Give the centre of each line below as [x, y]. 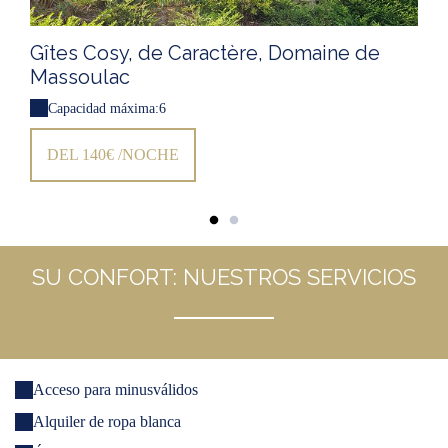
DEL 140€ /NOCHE [113, 154]
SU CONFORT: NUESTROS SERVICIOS [224, 277]
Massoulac [80, 76]
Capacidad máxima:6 [107, 108]
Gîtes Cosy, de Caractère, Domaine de [205, 52]
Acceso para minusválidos [115, 390]
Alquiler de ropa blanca [107, 422]
